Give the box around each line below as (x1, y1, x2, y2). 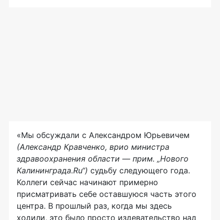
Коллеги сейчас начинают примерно (17, 177, 158, 188)
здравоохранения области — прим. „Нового (17, 154, 189, 164)
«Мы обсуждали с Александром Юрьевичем (17, 130, 190, 140)
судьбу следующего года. (88, 165, 190, 176)
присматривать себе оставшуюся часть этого (17, 189, 196, 199)
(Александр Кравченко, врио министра (17, 142, 169, 152)
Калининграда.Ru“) (17, 165, 88, 176)
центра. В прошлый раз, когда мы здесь (17, 201, 172, 211)
